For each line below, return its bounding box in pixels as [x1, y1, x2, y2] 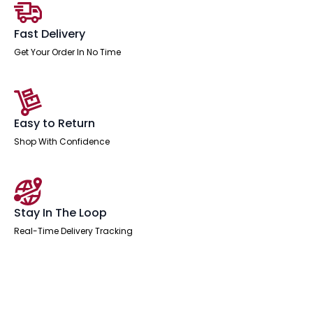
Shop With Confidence [14, 135, 110, 147]
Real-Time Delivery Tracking [14, 224, 133, 237]
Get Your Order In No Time [14, 45, 121, 58]
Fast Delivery [14, 25, 85, 42]
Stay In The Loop [14, 204, 107, 221]
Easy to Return [14, 115, 95, 131]
